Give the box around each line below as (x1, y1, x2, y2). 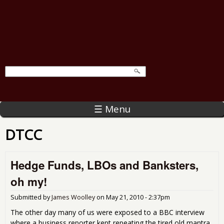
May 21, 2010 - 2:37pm (106, 192, 170, 201)
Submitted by (10, 192, 51, 201)
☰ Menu (93, 102, 130, 115)
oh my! (10, 173, 47, 189)
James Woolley (51, 192, 95, 201)
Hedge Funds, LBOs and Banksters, (10, 156, 198, 173)
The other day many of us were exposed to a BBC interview (10, 207, 204, 217)
